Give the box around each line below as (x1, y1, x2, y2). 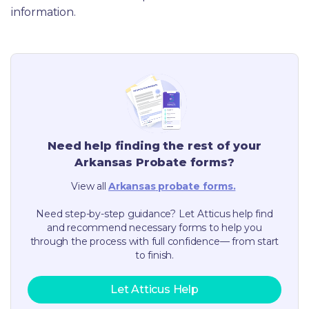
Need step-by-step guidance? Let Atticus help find (36, 207, 273, 220)
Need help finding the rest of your (48, 139, 261, 152)
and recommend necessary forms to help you (47, 221, 262, 234)
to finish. (135, 248, 174, 261)
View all (71, 179, 106, 192)
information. (11, 5, 76, 19)
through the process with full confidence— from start (30, 235, 279, 248)
